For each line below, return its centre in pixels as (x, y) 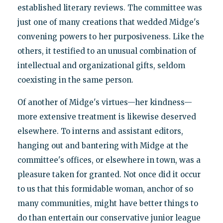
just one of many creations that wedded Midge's (108, 22)
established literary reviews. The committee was (110, 7)
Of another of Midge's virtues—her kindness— (105, 102)
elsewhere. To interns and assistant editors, (100, 131)
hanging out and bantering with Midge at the (103, 145)
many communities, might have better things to (108, 203)
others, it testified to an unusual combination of (107, 51)
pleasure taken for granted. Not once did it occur (109, 174)
